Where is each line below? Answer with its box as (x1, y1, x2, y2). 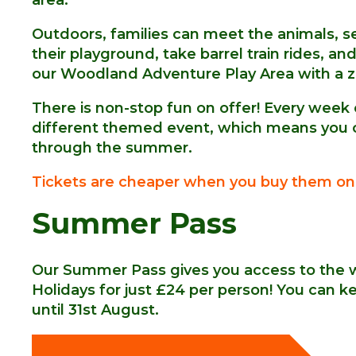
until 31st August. (32, 300, 159, 319)
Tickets (32, 172, 87, 191)
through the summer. (32, 138, 192, 157)
